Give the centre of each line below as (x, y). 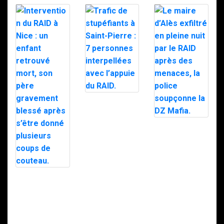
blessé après (37, 217)
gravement (33, 209)
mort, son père (40, 201)
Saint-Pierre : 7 (110, 118)
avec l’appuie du (111, 142)
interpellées (104, 134)
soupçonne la (176, 175)
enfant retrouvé (41, 193)
